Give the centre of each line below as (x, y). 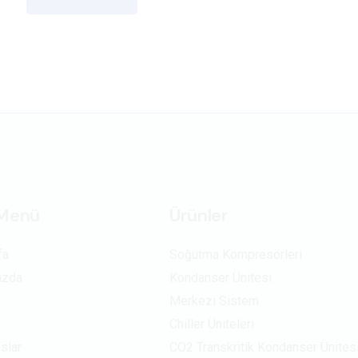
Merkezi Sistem (215, 301)
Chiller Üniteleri (212, 324)
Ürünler (199, 216)
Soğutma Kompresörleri (236, 255)
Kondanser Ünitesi (221, 278)
